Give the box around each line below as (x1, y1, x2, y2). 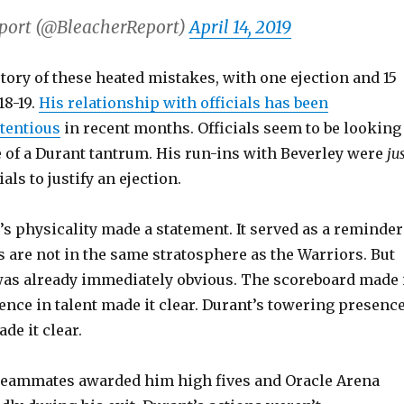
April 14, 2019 (188, 16, 291, 38)
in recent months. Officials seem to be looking (60, 119, 401, 137)
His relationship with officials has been (38, 94, 328, 112)
